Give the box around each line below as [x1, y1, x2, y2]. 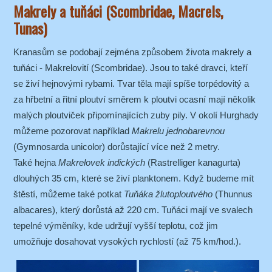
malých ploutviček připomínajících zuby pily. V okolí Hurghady [13, 110, 259, 121]
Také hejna [13, 157, 58, 168]
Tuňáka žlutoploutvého [124, 189, 212, 200]
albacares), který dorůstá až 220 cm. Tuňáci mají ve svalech [13, 205, 253, 216]
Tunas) [13, 17, 47, 39]
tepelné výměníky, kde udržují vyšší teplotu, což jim [13, 220, 218, 231]
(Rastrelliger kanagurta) [145, 157, 240, 168]
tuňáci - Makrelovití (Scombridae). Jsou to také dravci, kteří [13, 63, 248, 73]
